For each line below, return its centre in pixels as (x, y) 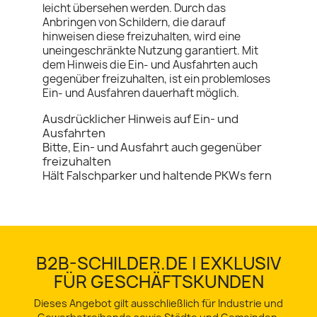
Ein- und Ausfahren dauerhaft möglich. (141, 93)
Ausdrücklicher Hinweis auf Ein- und (140, 119)
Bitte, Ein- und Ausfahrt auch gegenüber (152, 148)
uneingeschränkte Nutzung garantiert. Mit (150, 51)
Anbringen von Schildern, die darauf (134, 23)
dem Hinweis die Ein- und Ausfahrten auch (150, 65)
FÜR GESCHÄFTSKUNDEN (158, 282)
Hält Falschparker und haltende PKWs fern (157, 176)
